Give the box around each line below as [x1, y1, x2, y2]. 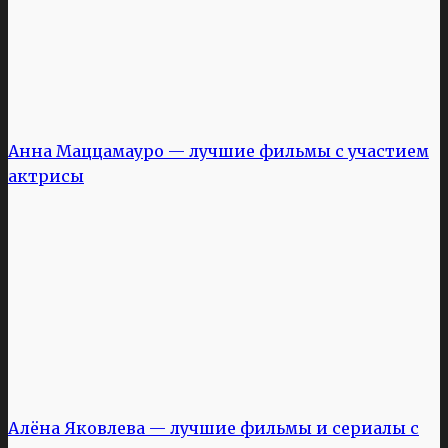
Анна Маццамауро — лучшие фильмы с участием [8, 140, 429, 161]
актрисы [8, 165, 84, 186]
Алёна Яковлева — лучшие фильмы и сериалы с [8, 417, 419, 438]
